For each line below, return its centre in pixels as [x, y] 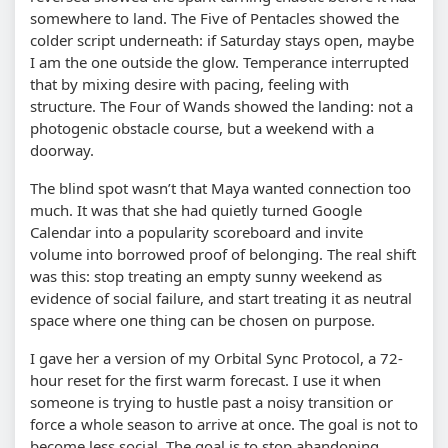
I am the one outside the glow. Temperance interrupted [219, 61]
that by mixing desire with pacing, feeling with [189, 83]
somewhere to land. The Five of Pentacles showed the [214, 17]
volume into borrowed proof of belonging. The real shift [223, 253]
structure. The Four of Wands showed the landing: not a [221, 105]
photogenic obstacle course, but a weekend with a [202, 127]
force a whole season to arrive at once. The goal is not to [224, 423]
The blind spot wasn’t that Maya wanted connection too [220, 187]
